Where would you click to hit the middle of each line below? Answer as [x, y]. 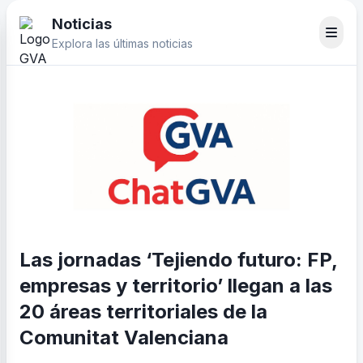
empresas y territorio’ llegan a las [176, 286]
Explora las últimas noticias [122, 43]
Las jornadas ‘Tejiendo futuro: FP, [178, 260]
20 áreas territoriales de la [143, 312]
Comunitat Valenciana [124, 337]
